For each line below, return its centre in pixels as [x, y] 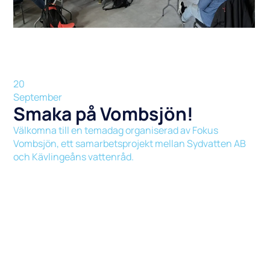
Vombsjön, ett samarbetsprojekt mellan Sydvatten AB [130, 144]
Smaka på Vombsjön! [104, 114]
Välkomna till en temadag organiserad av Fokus [116, 130]
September [38, 97]
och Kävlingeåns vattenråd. [74, 157]
